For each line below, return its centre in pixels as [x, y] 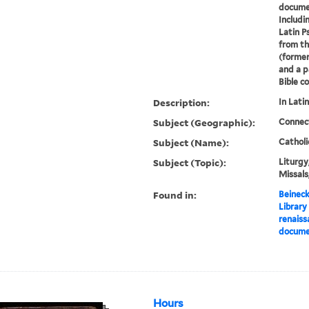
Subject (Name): [191, 143]
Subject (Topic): [190, 163]
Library [292, 207]
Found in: [175, 195]
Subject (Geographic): [205, 123]
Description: [182, 103]
